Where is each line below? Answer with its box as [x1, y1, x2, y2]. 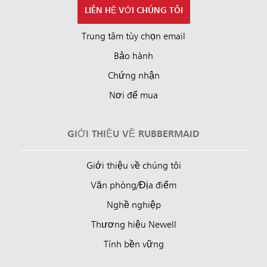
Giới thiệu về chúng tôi [86, 161, 181, 171]
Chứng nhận [107, 71, 160, 81]
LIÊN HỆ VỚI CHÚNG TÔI [84, 6, 183, 15]
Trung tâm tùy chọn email [82, 32, 185, 42]
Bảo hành [114, 51, 153, 61]
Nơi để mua [109, 91, 158, 101]
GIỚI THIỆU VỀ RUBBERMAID [67, 129, 200, 139]
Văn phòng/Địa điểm [91, 181, 176, 191]
